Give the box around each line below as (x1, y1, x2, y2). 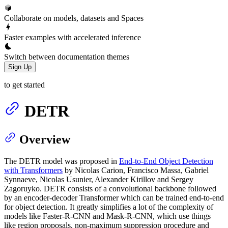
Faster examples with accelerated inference (4, 33, 141, 42)
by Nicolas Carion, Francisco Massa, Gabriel (63, 166, 209, 175)
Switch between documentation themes (4, 52, 129, 61)
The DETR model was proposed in (4, 157, 119, 166)
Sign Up (8, 63, 32, 71)
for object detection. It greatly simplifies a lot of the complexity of (4, 203, 213, 212)
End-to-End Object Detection (119, 157, 213, 166)
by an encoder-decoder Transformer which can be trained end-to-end (4, 193, 224, 203)
